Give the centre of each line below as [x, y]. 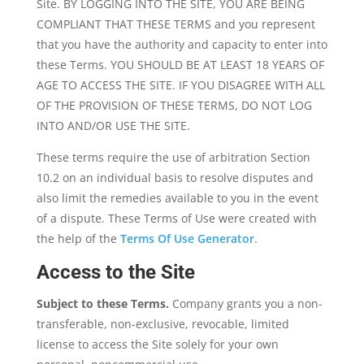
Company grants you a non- [245, 303]
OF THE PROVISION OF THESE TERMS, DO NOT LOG [174, 105]
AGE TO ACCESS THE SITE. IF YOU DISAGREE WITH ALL [180, 85]
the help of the [78, 238]
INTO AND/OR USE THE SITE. [113, 126]
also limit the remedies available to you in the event [177, 198]
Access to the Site [115, 272]
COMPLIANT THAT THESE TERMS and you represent [175, 24]
